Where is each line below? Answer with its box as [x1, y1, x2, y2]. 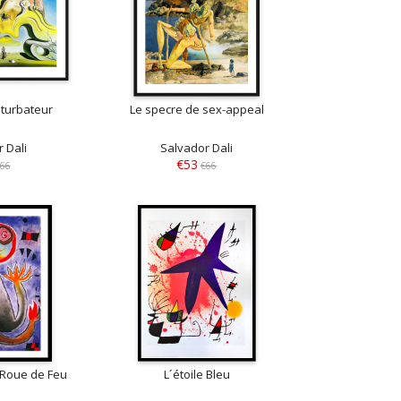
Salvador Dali [160, 139, 234, 156]
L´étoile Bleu [163, 366, 230, 383]
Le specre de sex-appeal [129, 100, 264, 117]
